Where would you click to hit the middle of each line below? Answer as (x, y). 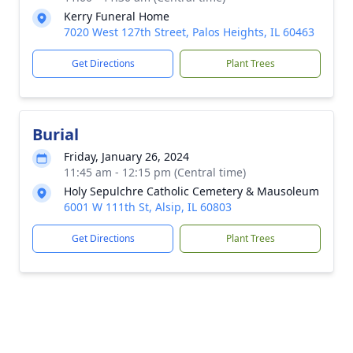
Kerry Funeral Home (117, 16)
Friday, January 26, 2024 (126, 156)
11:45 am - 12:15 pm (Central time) (155, 172)
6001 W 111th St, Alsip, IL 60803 (148, 207)
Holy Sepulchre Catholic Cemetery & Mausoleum (191, 191)
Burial (56, 134)
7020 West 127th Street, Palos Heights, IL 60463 (189, 32)
